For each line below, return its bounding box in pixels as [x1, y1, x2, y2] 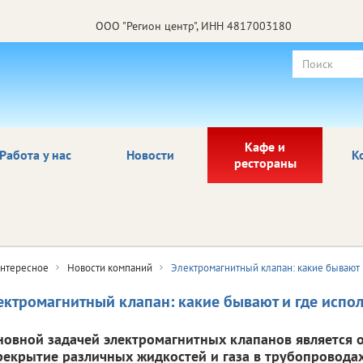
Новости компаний [67, 260, 152, 275]
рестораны [233, 154, 297, 171]
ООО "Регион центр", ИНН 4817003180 [96, 18, 292, 33]
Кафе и [245, 138, 285, 155]
